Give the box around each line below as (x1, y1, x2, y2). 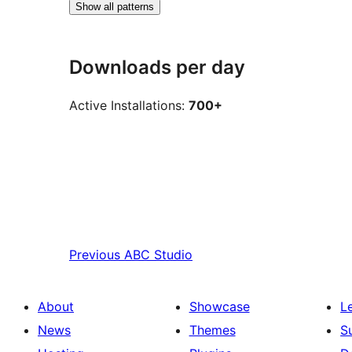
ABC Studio (124, 246, 192, 262)
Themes (189, 321, 236, 338)
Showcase (189, 298, 250, 314)
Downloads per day (69, 55, 245, 79)
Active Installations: (69, 97, 189, 114)
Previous (69, 246, 120, 262)
